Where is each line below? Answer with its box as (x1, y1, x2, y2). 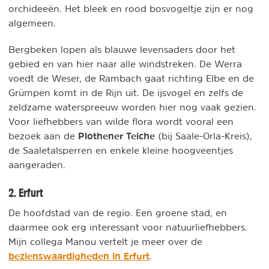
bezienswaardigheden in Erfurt (8, 250, 150, 262)
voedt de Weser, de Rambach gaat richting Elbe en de (8, 73, 254, 83)
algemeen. (8, 18, 56, 28)
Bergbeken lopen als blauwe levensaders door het (8, 44, 235, 55)
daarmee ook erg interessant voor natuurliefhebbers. (8, 222, 247, 232)
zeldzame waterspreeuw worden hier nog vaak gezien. (8, 102, 256, 112)
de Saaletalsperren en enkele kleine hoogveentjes (8, 145, 233, 156)
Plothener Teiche (78, 130, 155, 142)
